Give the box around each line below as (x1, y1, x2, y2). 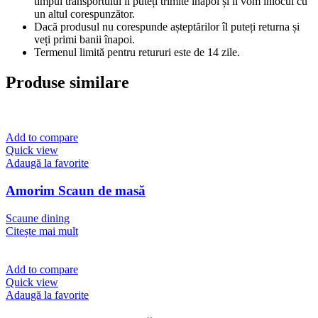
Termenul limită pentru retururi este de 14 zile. (34, 45, 240, 58)
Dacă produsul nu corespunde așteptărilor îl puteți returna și (34, 20, 300, 33)
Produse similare (6, 72, 129, 92)
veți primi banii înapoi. (34, 33, 135, 45)
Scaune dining (6, 212, 70, 224)
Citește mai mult (6, 224, 78, 237)
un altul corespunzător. (34, 7, 135, 20)
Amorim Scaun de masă (6, 183, 146, 199)
